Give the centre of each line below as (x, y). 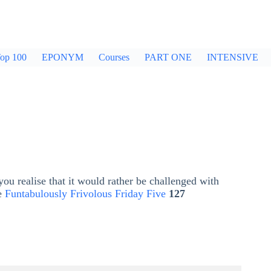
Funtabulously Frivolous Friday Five (85, 194)
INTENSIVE (233, 57)
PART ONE (168, 57)
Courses (114, 57)
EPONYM (63, 57)
